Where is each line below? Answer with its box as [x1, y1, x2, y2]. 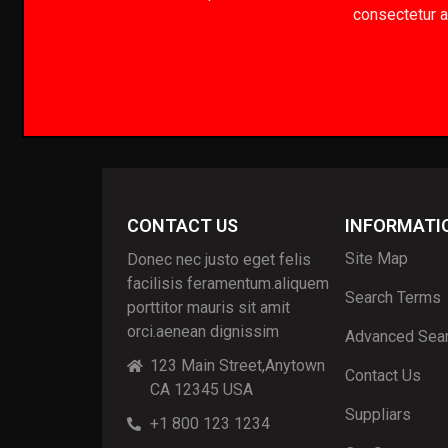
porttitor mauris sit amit [127, 298, 290, 317]
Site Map [345, 249, 408, 268]
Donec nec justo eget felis [127, 250, 311, 269]
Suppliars [345, 405, 411, 424]
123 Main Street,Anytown [149, 356, 325, 375]
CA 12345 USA [149, 380, 253, 399]
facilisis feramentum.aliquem [127, 274, 329, 293]
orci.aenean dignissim [127, 322, 279, 341]
